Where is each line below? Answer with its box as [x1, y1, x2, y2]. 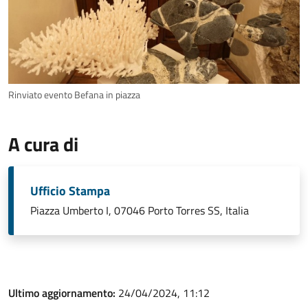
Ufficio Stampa [30, 181, 110, 201]
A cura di [8, 129, 78, 159]
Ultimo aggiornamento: [8, 285, 118, 302]
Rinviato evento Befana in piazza [8, 87, 140, 103]
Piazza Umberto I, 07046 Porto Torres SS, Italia [30, 202, 249, 219]
